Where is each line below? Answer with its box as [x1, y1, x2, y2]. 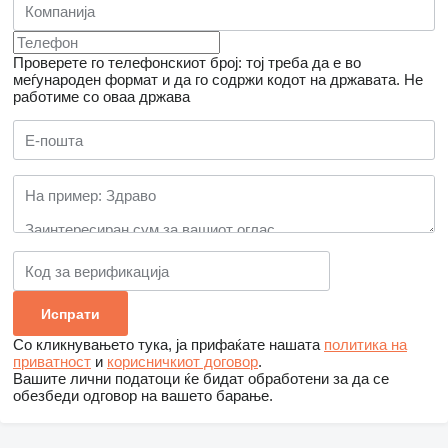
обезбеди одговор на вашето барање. [13, 387, 273, 404]
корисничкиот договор [107, 353, 258, 370]
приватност [13, 353, 91, 370]
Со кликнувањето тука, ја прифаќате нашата [13, 336, 324, 353]
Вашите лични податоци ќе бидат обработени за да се [13, 370, 389, 387]
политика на [324, 336, 407, 353]
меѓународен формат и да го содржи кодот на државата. [13, 71, 400, 88]
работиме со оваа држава [13, 88, 190, 105]
